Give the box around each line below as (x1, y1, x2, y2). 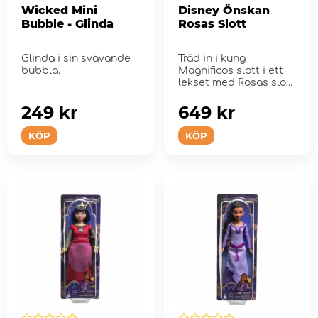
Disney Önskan (177, 4, 270, 18)
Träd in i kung (177, 53, 246, 65)
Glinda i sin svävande (21, 53, 131, 65)
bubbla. (21, 65, 60, 77)
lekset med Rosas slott (177, 77, 295, 89)
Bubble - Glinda (21, 17, 114, 31)
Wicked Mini (21, 4, 97, 18)
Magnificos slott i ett (177, 65, 283, 77)
